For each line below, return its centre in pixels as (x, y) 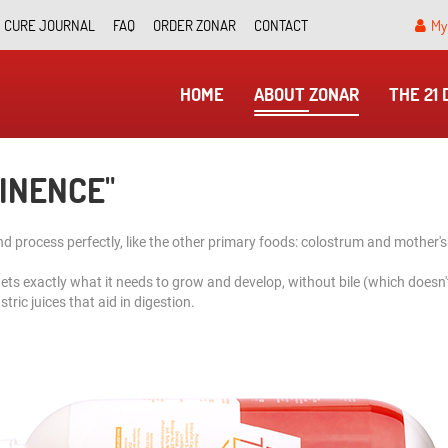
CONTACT (281, 25)
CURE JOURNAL (49, 25)
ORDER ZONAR (194, 25)
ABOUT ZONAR (306, 94)
